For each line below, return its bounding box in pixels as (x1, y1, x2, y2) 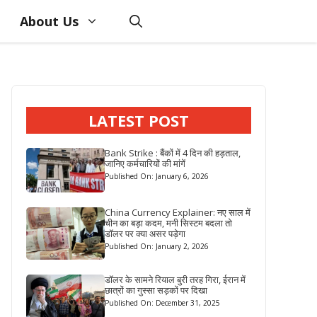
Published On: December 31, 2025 (105, 297, 221, 308)
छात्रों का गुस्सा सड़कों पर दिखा (105, 283, 208, 296)
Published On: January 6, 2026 (105, 171, 209, 181)
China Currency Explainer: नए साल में (105, 205, 251, 219)
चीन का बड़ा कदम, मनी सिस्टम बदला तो (105, 216, 233, 229)
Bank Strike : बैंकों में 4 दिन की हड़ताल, (105, 146, 241, 159)
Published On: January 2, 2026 (105, 241, 209, 251)
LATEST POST (88, 110, 189, 131)
